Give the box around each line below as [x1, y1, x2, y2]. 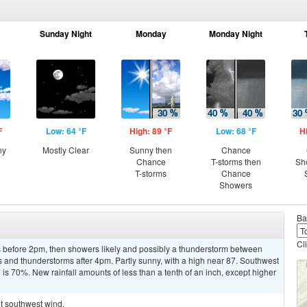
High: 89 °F [130, 125, 172, 137]
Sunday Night [40, 27, 92, 40]
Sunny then [130, 144, 172, 156]
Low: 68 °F [215, 125, 256, 137]
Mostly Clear [42, 144, 89, 156]
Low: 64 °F [45, 125, 86, 137]
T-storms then [210, 156, 261, 167]
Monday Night [209, 27, 262, 40]
